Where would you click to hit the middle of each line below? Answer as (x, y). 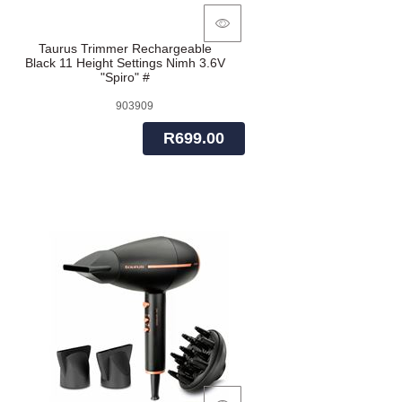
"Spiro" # (125, 78)
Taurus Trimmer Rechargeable (125, 49)
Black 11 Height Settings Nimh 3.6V (125, 63)
